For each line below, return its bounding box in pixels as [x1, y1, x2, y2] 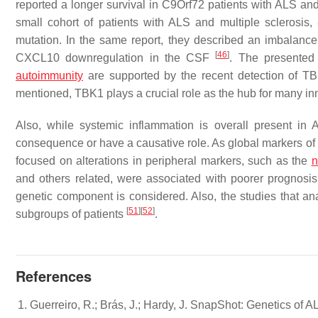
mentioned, [16, 87, 75, 99]
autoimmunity [16, 69, 83, 82]
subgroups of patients [16, 207, 126, 220]
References [16, 265, 92, 286]
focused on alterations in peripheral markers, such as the [16, 154, 312, 167]
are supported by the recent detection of [83, 69, 303, 82]
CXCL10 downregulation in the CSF [16, 51, 216, 64]
